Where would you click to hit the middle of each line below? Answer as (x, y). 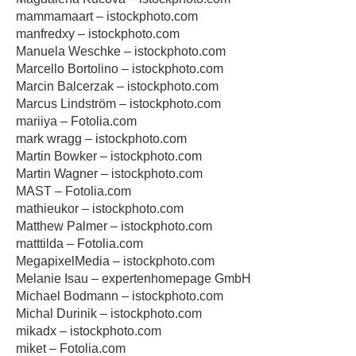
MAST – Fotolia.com (74, 191)
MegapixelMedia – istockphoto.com (115, 261)
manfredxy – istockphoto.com (98, 34)
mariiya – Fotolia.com (76, 121)
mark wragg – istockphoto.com (101, 139)
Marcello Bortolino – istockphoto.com (120, 69)
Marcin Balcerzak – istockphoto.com (117, 86)
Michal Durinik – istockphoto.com (109, 313)
